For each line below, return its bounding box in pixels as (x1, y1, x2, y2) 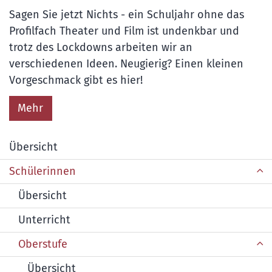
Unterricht (18, 213, 70, 227)
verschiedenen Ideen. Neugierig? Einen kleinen (9, 56, 243, 70)
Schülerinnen (9, 165, 76, 178)
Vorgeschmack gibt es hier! (9, 73, 143, 87)
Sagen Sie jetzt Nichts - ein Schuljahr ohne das (9, 7, 244, 21)
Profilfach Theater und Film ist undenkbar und (9, 24, 239, 38)
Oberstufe (18, 237, 67, 251)
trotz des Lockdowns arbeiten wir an (9, 40, 192, 54)
